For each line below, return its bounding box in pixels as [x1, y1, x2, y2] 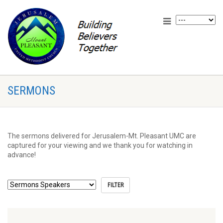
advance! [7, 151, 36, 159]
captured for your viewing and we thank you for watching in [7, 141, 193, 149]
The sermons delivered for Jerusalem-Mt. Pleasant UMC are [7, 132, 196, 140]
